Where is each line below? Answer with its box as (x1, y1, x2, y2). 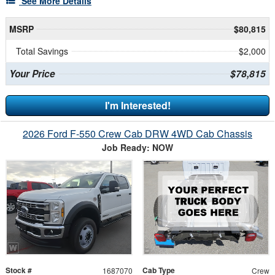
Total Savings (16, 44, 68, 57)
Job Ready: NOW (102, 141, 173, 153)
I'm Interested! (104, 98, 171, 112)
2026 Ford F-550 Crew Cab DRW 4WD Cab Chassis (23, 126, 252, 141)
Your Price (9, 66, 55, 80)
